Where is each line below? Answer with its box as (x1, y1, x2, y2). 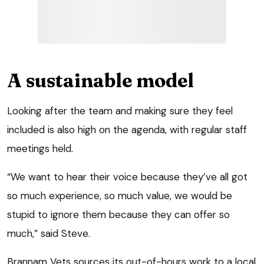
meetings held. (7, 141, 73, 155)
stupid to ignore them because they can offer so (7, 207, 230, 221)
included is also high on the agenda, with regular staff (7, 123, 247, 136)
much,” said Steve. (7, 226, 90, 240)
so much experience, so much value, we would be (7, 189, 232, 202)
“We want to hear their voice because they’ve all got (7, 170, 247, 183)
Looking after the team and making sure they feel (7, 104, 233, 117)
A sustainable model (7, 68, 194, 92)
